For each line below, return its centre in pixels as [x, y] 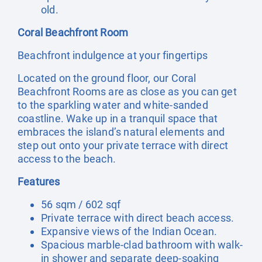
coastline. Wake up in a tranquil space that [118, 118]
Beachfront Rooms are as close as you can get [127, 92]
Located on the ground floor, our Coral [107, 78]
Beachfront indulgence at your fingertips [113, 55]
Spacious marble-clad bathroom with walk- [142, 245]
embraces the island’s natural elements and [121, 132]
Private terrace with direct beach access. [138, 218]
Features [39, 182]
